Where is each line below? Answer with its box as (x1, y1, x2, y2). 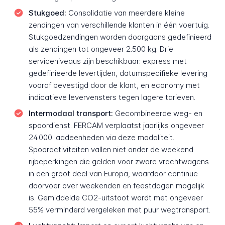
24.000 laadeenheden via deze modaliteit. (28, 132, 174, 142)
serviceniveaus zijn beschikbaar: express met (28, 56, 187, 66)
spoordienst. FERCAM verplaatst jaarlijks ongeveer (28, 120, 204, 130)
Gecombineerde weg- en (113, 108, 202, 118)
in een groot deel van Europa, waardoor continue (28, 168, 198, 178)
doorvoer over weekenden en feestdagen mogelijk (28, 180, 204, 190)
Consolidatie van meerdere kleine (66, 8, 185, 18)
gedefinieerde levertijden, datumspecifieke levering (28, 68, 207, 78)
